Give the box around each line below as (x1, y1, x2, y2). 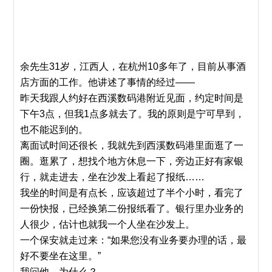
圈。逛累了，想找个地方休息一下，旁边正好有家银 (20, 156, 244, 166)
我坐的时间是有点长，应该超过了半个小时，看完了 (20, 188, 244, 198)
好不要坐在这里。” (20, 251, 101, 261)
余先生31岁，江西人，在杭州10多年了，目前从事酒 (20, 61, 246, 72)
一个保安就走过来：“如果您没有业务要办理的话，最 (20, 235, 247, 245)
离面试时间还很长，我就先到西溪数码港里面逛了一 (20, 140, 244, 151)
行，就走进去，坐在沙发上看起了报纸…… (20, 172, 205, 182)
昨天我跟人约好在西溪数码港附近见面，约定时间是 (20, 93, 244, 103)
